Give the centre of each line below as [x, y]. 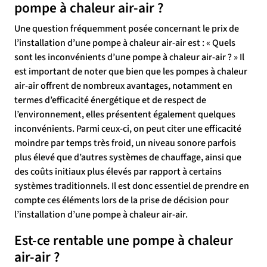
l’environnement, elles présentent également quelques [125, 114]
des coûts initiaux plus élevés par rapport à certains [118, 172]
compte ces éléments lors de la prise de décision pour [122, 200]
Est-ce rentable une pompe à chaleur [124, 240]
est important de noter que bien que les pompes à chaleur [131, 72]
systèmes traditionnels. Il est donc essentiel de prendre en [132, 186]
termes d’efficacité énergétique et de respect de [110, 100]
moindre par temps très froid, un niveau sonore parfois [125, 143]
